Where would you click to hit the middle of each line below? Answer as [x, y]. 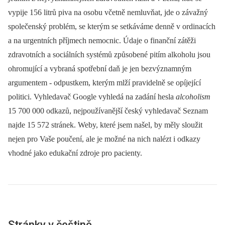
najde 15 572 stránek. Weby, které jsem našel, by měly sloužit [105, 125]
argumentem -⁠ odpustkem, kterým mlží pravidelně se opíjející [104, 83]
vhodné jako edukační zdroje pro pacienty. [75, 153]
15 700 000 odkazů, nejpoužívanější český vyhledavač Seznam [108, 111]
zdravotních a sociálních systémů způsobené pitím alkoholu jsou [109, 54]
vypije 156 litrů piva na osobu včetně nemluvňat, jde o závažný [108, 12]
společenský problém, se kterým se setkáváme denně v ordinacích [112, 26]
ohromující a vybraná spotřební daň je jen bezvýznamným [100, 69]
